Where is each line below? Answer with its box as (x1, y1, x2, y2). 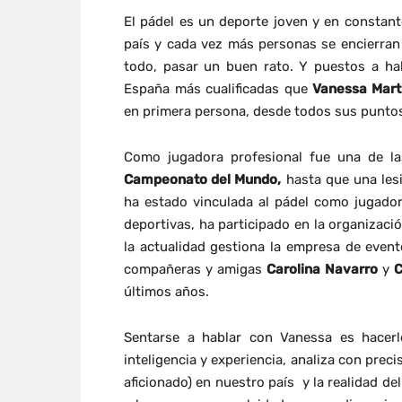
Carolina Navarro (267, 260, 378, 277)
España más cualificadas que (124, 80, 313, 97)
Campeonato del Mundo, (124, 170, 282, 188)
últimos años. (124, 283, 209, 300)
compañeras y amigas (124, 260, 267, 277)
